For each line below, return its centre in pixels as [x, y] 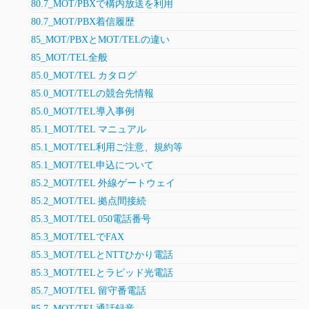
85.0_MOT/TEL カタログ [84, 76]
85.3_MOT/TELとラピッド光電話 [102, 273]
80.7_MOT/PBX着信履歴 [83, 22]
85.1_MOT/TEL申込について [92, 166]
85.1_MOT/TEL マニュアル [89, 130]
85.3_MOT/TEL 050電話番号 [91, 219]
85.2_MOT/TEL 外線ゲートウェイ [103, 183]
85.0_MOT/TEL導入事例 [83, 112]
